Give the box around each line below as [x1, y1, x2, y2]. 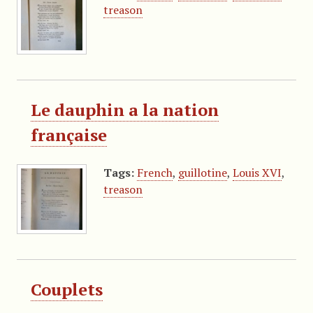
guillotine [177, 164, 227, 180]
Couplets [30, 277, 103, 300]
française [30, 123, 107, 146]
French [136, 164, 173, 180]
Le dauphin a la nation [30, 98, 219, 121]
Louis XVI [232, 164, 282, 180]
